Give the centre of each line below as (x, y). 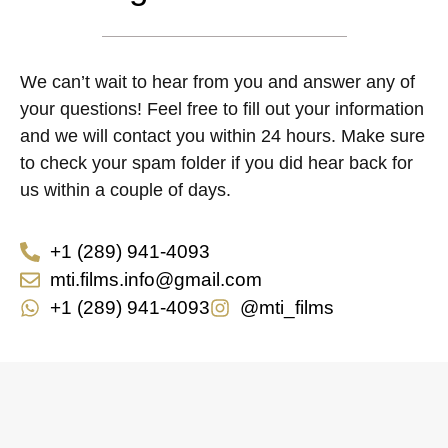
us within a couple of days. (125, 190)
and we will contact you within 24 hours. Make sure (222, 136)
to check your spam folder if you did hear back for (216, 163)
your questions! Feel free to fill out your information (222, 109)
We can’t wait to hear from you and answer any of (217, 82)
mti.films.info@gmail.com (156, 280)
